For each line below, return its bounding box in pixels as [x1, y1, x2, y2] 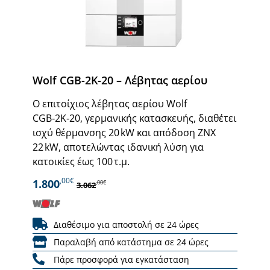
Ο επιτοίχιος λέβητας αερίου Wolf [33, 96, 187, 110]
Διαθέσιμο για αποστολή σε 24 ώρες [54, 218, 199, 230]
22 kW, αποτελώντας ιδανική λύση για [33, 140, 204, 154]
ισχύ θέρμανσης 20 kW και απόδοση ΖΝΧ [33, 125, 216, 139]
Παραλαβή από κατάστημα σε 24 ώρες [54, 236, 209, 248]
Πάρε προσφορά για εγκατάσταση [54, 253, 189, 265]
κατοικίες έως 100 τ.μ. [33, 154, 130, 168]
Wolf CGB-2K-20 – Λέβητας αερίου [33, 72, 207, 87]
